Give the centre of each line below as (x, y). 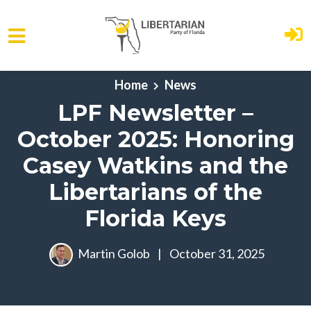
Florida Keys (155, 218)
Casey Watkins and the (155, 166)
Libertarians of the (155, 192)
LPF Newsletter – (155, 113)
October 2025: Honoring (155, 139)
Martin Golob (114, 253)
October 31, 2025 (216, 253)
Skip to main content (65, 73)
